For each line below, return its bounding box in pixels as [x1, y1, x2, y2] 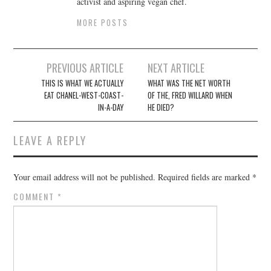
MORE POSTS [77, 17, 129, 29]
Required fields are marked [158, 171, 253, 183]
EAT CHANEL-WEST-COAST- [44, 90, 123, 102]
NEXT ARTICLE [148, 59, 205, 76]
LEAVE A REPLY [13, 132, 87, 149]
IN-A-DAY [97, 102, 123, 114]
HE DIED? [148, 102, 175, 114]
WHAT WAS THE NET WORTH [148, 77, 231, 90]
